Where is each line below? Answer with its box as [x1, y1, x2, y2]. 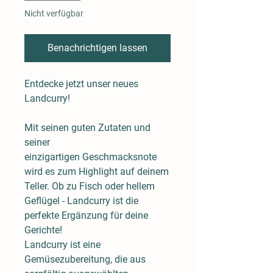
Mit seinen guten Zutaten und [24, 121, 151, 133]
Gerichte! [24, 224, 62, 236]
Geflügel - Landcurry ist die [24, 194, 138, 207]
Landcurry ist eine [24, 238, 101, 250]
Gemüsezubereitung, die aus [24, 253, 146, 265]
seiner [24, 136, 50, 148]
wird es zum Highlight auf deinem [24, 165, 169, 177]
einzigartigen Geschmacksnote [24, 151, 157, 163]
